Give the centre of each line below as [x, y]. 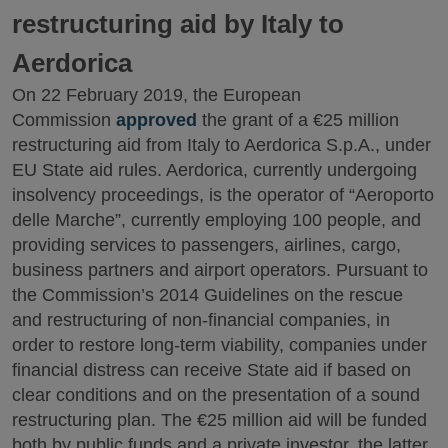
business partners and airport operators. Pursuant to [220, 269]
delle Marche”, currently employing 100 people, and [216, 219]
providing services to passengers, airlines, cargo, [206, 244]
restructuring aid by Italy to [178, 23]
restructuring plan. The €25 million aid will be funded [219, 419]
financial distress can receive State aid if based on [211, 369]
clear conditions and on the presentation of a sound [216, 394]
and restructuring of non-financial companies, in [201, 319]
